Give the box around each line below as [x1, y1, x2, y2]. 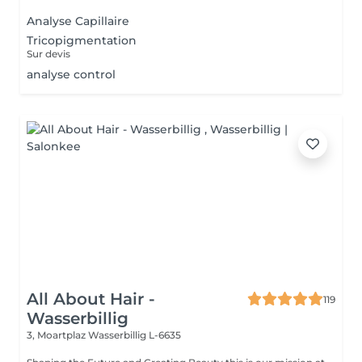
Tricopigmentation [27, 33, 137, 48]
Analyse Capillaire [27, 14, 129, 28]
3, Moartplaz [27, 329, 88, 341]
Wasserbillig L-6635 [88, 329, 181, 341]
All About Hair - [27, 289, 155, 309]
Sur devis [27, 48, 70, 60]
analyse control [27, 67, 116, 82]
